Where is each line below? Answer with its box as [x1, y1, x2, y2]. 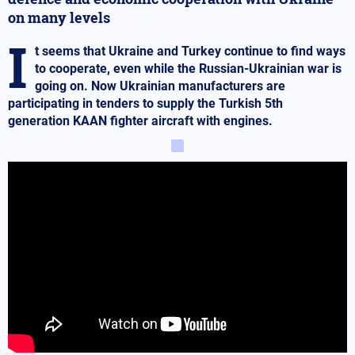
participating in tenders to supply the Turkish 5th [8, 95, 283, 111]
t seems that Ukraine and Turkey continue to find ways [35, 43, 345, 59]
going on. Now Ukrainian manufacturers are [35, 78, 285, 94]
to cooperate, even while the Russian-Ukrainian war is [35, 60, 342, 76]
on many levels [8, 7, 110, 27]
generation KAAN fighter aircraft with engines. [8, 113, 273, 128]
